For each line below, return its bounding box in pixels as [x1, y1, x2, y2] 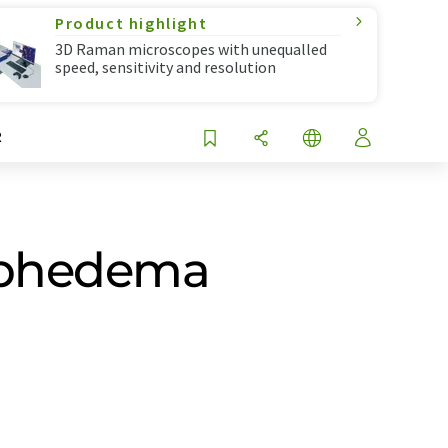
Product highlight [55, 13, 208, 33]
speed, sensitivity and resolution [55, 57, 276, 77]
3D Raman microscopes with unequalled [55, 39, 327, 59]
